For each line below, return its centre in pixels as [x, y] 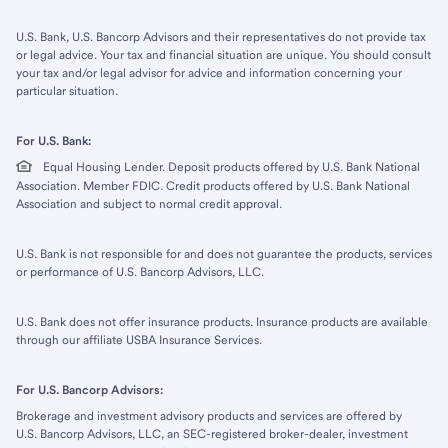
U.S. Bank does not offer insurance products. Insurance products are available [222, 322]
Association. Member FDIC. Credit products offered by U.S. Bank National [213, 186]
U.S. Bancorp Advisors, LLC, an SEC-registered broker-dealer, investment [212, 434]
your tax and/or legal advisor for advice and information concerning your [209, 73]
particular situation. [67, 91]
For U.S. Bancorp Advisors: [89, 390]
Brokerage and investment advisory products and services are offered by [209, 416]
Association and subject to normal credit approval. [149, 204]
